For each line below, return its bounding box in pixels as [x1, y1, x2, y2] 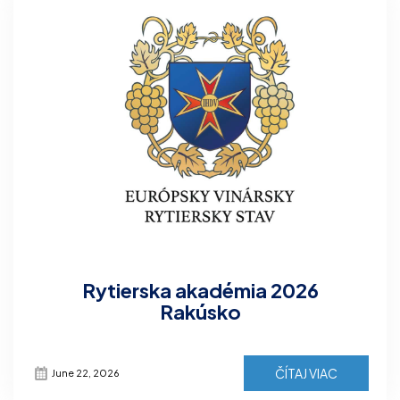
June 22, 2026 [52, 366, 120, 379]
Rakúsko [159, 298, 241, 324]
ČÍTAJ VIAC [275, 364, 337, 381]
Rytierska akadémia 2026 [81, 277, 319, 303]
